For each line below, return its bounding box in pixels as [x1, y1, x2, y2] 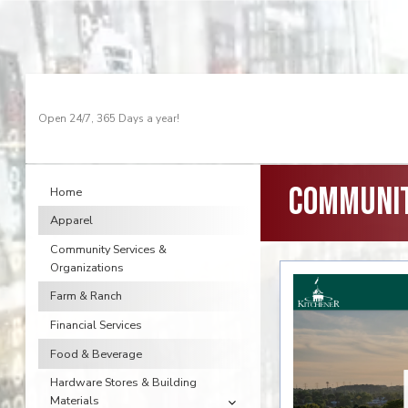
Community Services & [49, 240, 167, 257]
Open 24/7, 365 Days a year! [38, 111, 179, 127]
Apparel [49, 212, 93, 229]
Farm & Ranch [49, 288, 122, 304]
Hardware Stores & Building [49, 374, 197, 391]
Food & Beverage [49, 345, 142, 362]
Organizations [49, 259, 124, 275]
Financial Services [49, 316, 142, 332]
